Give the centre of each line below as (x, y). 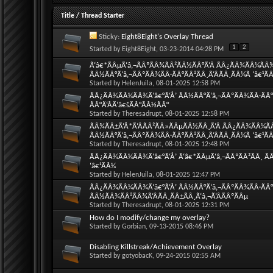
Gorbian (134, 226)
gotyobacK (137, 256)
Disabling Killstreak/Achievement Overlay (156, 247)
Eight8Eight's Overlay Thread (167, 37)
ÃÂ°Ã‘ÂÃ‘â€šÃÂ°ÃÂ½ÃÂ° (129, 105)
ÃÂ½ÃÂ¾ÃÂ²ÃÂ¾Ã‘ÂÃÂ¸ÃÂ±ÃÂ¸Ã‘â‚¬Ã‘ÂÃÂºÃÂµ (169, 196)
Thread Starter (103, 16)
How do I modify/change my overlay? (150, 218)
